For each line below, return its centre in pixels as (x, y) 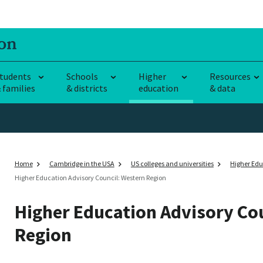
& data (222, 88)
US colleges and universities (172, 163)
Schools (82, 76)
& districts (87, 88)
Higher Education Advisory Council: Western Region (90, 177)
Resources (230, 76)
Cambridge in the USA (82, 163)
